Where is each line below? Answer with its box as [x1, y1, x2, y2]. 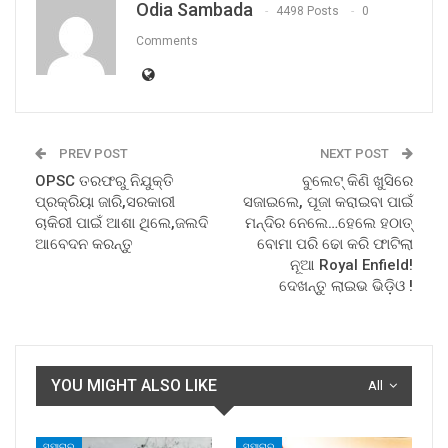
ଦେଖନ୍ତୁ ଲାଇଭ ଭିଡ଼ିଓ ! [279, 276, 413, 295]
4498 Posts [276, 4, 339, 18]
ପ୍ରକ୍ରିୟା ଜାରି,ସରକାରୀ [35, 192, 175, 211]
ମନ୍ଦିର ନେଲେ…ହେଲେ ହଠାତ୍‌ [245, 213, 413, 232]
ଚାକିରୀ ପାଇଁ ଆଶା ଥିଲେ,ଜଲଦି [35, 213, 208, 232]
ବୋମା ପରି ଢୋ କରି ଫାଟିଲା [257, 234, 413, 253]
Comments [136, 34, 198, 48]
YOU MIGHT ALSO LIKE [51, 375, 217, 395]
